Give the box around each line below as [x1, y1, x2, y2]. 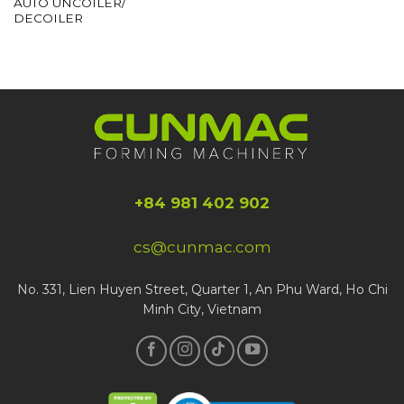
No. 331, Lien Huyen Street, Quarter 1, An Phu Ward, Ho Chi [16, 280, 388, 298]
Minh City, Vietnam [142, 300, 262, 317]
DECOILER [13, 10, 83, 25]
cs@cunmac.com [133, 237, 271, 256]
